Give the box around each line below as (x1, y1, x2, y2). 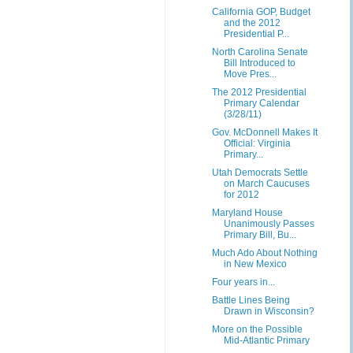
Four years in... (211, 277, 275, 288)
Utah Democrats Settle (211, 167, 308, 178)
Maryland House (211, 207, 283, 218)
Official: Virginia (223, 138, 291, 149)
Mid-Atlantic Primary (223, 335, 310, 346)
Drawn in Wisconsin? (223, 306, 314, 317)
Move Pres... (223, 69, 277, 80)
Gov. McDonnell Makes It (211, 127, 318, 138)
